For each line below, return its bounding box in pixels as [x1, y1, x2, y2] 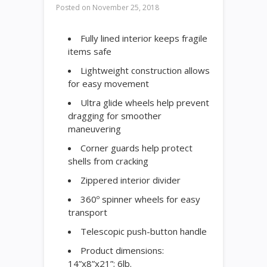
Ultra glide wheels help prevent [80, 97, 209, 108]
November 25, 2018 [91, 2, 159, 13]
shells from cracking [68, 155, 148, 167]
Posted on [56, 2, 91, 13]
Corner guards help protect [80, 142, 193, 154]
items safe [68, 45, 111, 57]
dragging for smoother [68, 110, 162, 122]
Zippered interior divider [80, 174, 181, 186]
